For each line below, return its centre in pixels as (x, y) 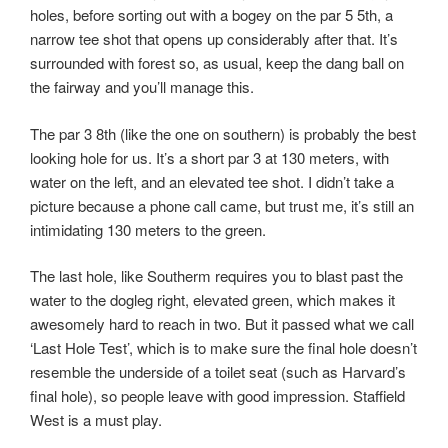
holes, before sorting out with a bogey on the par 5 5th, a (211, 14)
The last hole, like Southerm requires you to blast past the (216, 275)
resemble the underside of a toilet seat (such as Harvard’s (218, 371)
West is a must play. (96, 419)
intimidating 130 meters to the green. (148, 229)
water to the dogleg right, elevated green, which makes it (212, 299)
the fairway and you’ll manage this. (142, 86)
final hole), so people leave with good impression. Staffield (217, 395)
